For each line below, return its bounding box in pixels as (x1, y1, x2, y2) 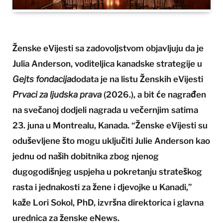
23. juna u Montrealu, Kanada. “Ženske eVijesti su (12, 120, 208, 131)
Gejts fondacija (12, 74, 71, 85)
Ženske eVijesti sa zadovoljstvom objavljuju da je (12, 43, 204, 54)
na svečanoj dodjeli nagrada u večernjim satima (12, 105, 198, 115)
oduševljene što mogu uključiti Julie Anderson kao (12, 136, 210, 146)
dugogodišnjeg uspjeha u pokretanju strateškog (12, 167, 202, 177)
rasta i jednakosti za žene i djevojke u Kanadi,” (12, 182, 192, 193)
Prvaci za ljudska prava (12, 90, 104, 100)
